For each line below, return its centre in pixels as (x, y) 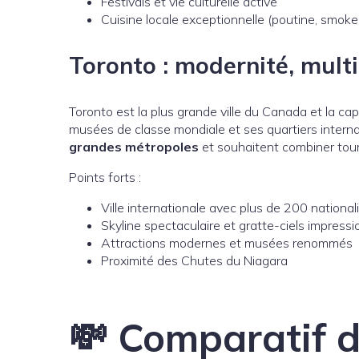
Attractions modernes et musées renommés (227, 242)
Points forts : (105, 177)
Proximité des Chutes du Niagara (194, 260)
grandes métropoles (134, 146)
